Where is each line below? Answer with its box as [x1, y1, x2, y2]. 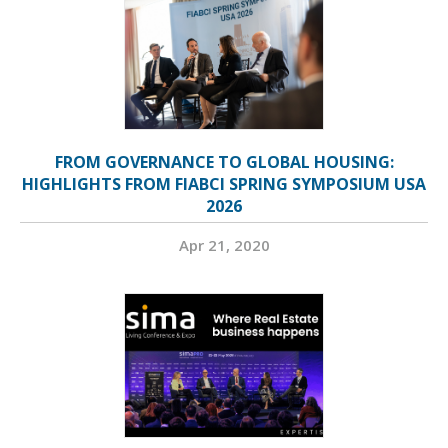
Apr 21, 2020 [178, 235, 270, 255]
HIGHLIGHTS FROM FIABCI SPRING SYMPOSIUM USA [22, 173, 426, 195]
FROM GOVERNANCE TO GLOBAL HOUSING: [54, 151, 394, 173]
